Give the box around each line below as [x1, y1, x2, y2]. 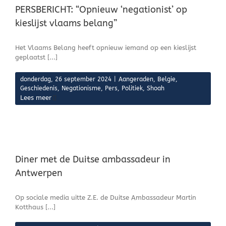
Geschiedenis [20, 85, 58, 92]
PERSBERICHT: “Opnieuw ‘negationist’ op [15, 4, 187, 15]
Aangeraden [119, 76, 153, 83]
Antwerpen [15, 167, 63, 179]
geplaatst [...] [15, 53, 58, 61]
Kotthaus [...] [15, 203, 55, 211]
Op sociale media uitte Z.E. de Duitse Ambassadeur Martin [15, 194, 196, 201]
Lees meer [20, 94, 51, 101]
